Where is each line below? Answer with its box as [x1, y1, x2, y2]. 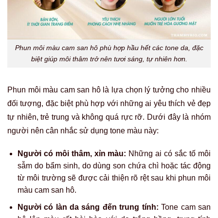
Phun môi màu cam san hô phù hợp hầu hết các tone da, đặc [15, 43, 203, 52]
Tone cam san [158, 203, 211, 212]
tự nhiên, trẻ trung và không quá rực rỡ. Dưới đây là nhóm [7, 112, 211, 121]
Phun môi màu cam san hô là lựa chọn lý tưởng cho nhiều [7, 85, 211, 94]
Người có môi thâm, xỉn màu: [17, 149, 127, 158]
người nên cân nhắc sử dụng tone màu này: [7, 126, 159, 135]
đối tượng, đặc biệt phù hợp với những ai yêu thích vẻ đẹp [7, 99, 211, 108]
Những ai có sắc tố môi [126, 149, 211, 158]
